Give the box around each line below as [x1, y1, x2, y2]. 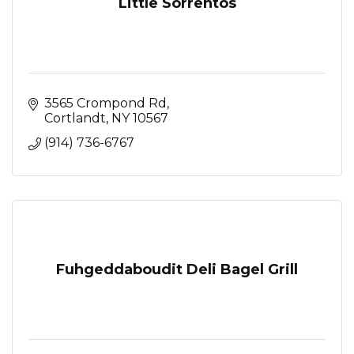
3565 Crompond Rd [44, 95, 167, 111]
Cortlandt [44, 110, 106, 126]
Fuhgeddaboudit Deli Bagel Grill [56, 260, 298, 278]
